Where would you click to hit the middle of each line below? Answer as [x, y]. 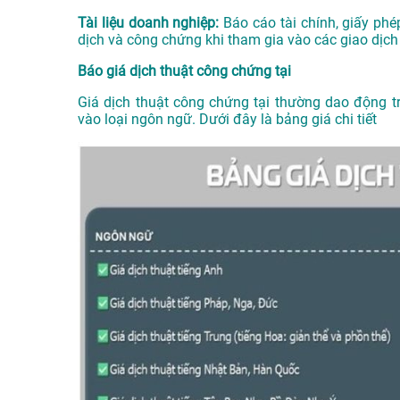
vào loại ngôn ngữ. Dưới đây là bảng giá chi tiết [229, 120]
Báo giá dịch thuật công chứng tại [184, 71]
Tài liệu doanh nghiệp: [149, 23]
